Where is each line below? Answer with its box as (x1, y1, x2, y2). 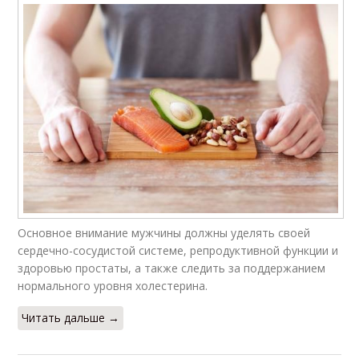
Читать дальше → (22, 310, 120, 326)
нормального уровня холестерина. (18, 278, 208, 294)
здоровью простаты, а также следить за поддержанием (18, 260, 326, 276)
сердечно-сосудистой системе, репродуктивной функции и (18, 243, 339, 259)
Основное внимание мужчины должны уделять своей (18, 225, 311, 241)
